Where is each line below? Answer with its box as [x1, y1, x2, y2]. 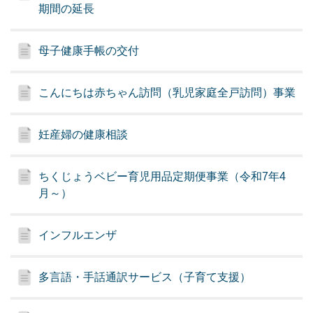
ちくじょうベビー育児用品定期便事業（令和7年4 [38, 170, 286, 183]
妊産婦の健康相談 [38, 129, 129, 141]
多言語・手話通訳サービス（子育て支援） [38, 271, 252, 284]
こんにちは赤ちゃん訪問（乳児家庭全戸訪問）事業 [38, 87, 296, 99]
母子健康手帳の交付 [38, 45, 140, 57]
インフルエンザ [38, 229, 117, 242]
